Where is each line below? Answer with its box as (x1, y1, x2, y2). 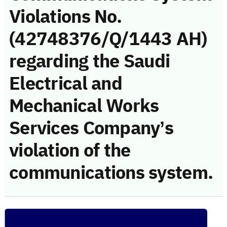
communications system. (9, 159, 213, 186)
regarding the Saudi (9, 47, 170, 75)
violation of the (9, 136, 131, 164)
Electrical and (9, 69, 122, 97)
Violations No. (9, 3, 122, 30)
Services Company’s (9, 114, 174, 142)
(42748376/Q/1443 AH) (9, 25, 207, 53)
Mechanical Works (9, 92, 159, 120)
